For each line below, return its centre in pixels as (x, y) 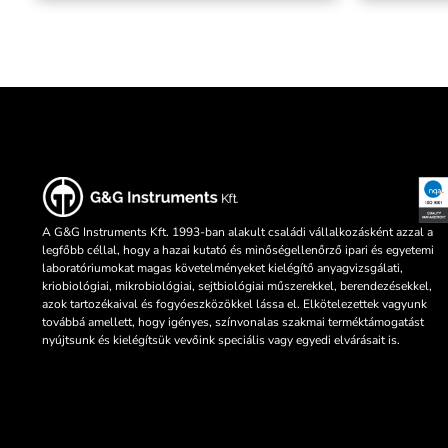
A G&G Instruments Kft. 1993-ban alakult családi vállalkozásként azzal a (237, 232)
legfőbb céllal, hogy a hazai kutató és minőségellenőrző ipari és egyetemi (238, 250)
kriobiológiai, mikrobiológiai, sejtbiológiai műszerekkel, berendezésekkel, (237, 286)
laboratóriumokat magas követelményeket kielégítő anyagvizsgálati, (222, 268)
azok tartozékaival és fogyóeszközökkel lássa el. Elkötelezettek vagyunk (234, 304)
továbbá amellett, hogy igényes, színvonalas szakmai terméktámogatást (233, 322)
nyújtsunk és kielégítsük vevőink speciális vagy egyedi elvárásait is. (221, 340)
